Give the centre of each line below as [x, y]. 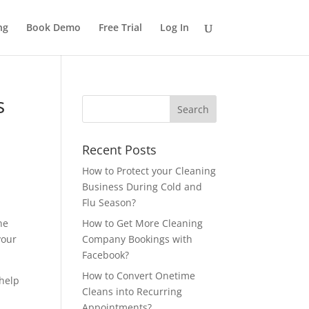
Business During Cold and [142, 187]
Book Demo [53, 27]
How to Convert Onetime [139, 276]
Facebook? [106, 255]
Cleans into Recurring [132, 291]
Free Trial [120, 27]
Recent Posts [120, 150]
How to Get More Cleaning [143, 223]
